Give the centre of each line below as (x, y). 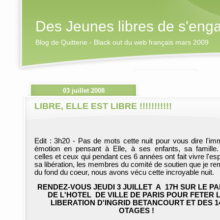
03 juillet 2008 (83, 91)
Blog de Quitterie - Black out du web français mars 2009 (122, 42)
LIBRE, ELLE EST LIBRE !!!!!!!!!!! (103, 106)
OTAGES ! (137, 211)
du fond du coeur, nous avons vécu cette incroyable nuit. (125, 172)
